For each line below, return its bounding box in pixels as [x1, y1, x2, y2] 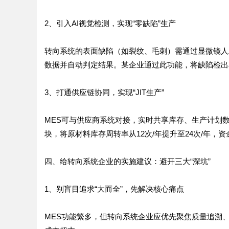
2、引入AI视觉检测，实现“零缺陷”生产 [44, 19, 176, 28]
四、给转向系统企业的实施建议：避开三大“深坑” [44, 157, 211, 166]
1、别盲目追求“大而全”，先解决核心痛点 [44, 185, 184, 193]
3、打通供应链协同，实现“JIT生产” [44, 88, 164, 97]
